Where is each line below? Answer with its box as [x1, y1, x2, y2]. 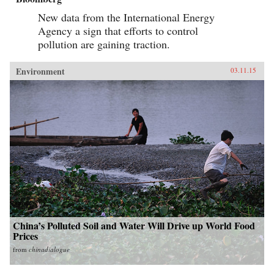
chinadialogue [29, 245, 70, 254]
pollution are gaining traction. [38, 37, 170, 52]
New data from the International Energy [38, 10, 215, 25]
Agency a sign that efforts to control [38, 23, 198, 39]
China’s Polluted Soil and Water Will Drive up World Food [13, 218, 255, 233]
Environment [16, 65, 65, 78]
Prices [13, 229, 38, 243]
